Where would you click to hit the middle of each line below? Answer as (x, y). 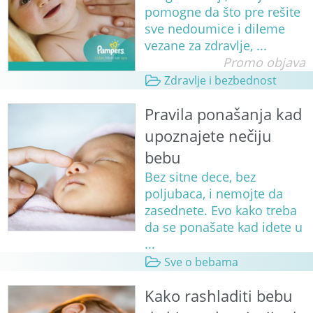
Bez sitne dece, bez (200, 177)
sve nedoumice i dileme (214, 29)
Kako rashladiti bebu (218, 296)
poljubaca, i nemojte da (213, 194)
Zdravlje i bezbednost (220, 81)
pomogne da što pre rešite (222, 12)
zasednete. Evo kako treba (220, 211)
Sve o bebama (201, 262)
